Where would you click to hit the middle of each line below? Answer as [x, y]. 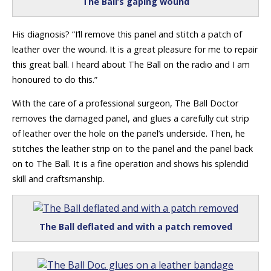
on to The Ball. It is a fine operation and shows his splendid [130, 164]
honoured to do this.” [55, 79]
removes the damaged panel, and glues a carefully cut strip [131, 119]
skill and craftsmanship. [58, 179]
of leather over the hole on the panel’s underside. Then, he [129, 134]
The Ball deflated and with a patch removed [135, 227]
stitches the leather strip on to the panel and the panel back [132, 149]
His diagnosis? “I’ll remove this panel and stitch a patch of [127, 34]
